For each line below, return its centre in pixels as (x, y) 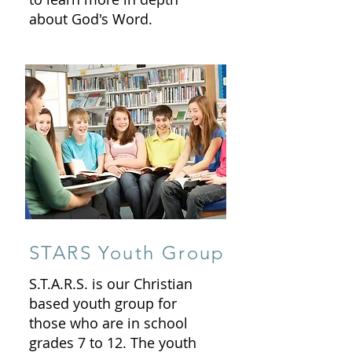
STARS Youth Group (127, 253)
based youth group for (103, 303)
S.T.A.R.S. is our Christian (111, 284)
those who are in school (108, 323)
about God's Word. (91, 19)
